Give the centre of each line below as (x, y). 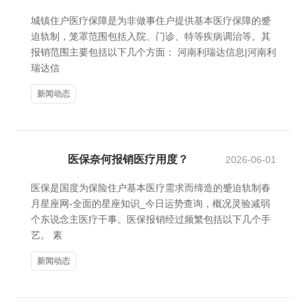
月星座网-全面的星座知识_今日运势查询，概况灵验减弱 (150, 204)
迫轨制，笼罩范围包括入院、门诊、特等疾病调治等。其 (151, 36)
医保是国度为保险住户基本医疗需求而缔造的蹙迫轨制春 (151, 188)
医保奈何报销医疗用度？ (128, 159)
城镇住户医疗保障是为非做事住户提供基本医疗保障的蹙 (151, 21)
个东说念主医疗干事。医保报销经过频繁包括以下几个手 (151, 219)
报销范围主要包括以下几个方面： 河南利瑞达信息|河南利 (153, 52)
